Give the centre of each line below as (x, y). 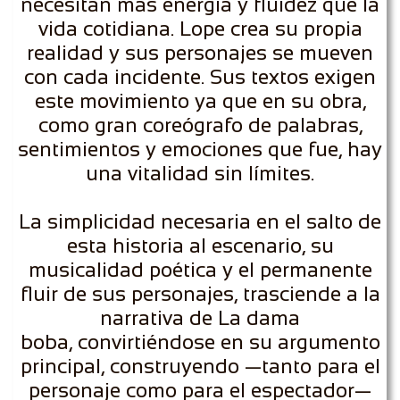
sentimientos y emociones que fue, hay (200, 149)
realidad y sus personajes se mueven (200, 53)
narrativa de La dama (200, 318)
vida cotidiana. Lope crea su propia (200, 29)
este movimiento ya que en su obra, (200, 101)
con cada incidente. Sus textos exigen (200, 77)
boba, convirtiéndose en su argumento (200, 342)
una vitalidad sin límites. (200, 173)
